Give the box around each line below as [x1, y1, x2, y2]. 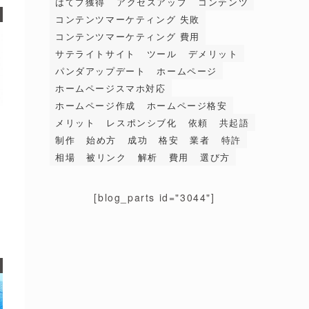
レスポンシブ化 [106, 116, 177, 129]
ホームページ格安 [146, 99, 228, 112]
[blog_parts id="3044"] [94, 190, 215, 204]
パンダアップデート [55, 64, 146, 77]
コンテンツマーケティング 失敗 [55, 12, 200, 26]
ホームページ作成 [55, 99, 136, 112]
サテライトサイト [55, 47, 136, 60]
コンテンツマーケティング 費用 [55, 30, 200, 43]
